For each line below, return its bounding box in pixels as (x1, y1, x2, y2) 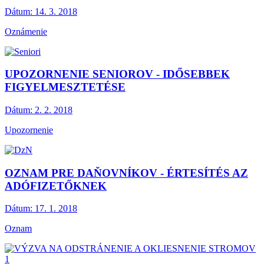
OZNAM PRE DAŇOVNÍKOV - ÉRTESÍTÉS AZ (5, 166, 248, 179)
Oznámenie (5, 26, 47, 37)
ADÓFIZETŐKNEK (5, 179, 107, 192)
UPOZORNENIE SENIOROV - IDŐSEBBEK (5, 68, 230, 81)
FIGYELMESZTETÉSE (5, 81, 126, 94)
